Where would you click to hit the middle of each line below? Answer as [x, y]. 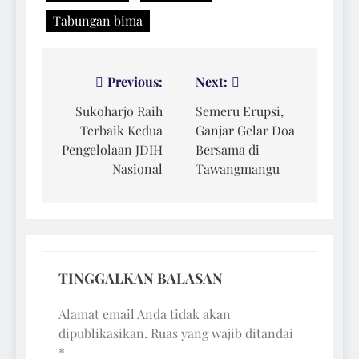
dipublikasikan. [103, 333]
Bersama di [228, 149]
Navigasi [94, 85]
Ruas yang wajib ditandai [222, 333]
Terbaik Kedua [121, 130]
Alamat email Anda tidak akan [145, 313]
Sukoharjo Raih [119, 111]
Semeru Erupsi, [240, 111]
